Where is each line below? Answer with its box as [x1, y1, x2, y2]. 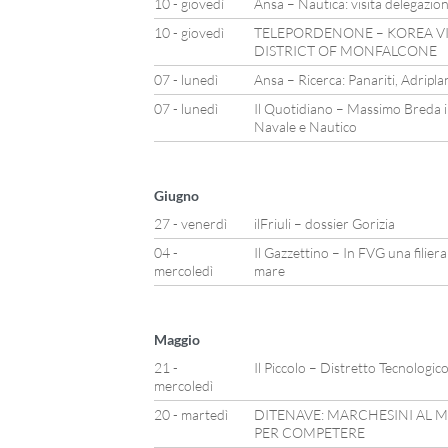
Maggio [153, 331, 200, 348]
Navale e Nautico [253, 118, 357, 135]
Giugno [153, 187, 199, 204]
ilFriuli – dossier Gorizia [253, 215, 395, 232]
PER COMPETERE [253, 424, 365, 441]
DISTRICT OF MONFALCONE [253, 42, 437, 59]
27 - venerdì [153, 215, 227, 232]
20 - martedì [153, 406, 228, 423]
